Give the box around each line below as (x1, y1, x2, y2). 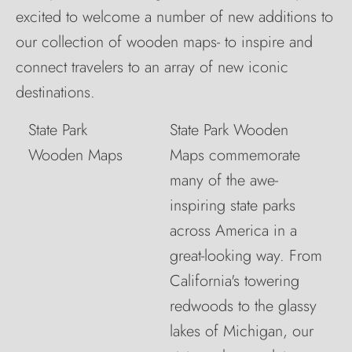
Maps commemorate (170, 143, 300, 167)
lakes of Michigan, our (170, 319, 313, 343)
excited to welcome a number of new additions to (16, 5, 333, 28)
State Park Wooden (170, 118, 288, 141)
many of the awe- (170, 168, 278, 192)
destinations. (16, 80, 95, 104)
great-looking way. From (170, 244, 322, 267)
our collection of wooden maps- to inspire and (16, 30, 313, 53)
